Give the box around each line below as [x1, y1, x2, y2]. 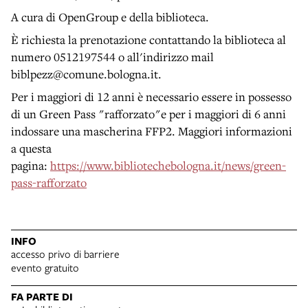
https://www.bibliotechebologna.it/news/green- [50, 157, 286, 174]
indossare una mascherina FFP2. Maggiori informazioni [11, 123, 292, 140]
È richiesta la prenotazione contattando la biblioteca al [11, 32, 286, 48]
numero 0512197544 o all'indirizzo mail [11, 49, 214, 65]
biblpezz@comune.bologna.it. [11, 66, 162, 82]
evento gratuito [11, 261, 79, 275]
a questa [11, 140, 52, 157]
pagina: [11, 157, 50, 174]
